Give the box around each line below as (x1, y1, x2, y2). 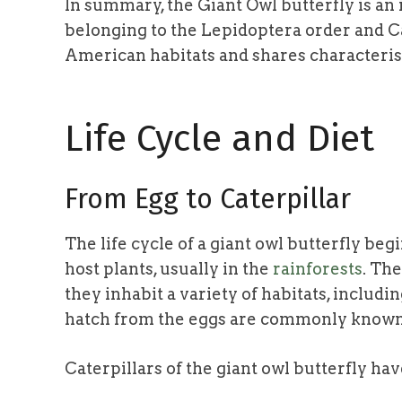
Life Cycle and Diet (65, 115, 374, 161)
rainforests (273, 259, 363, 279)
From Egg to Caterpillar (65, 181, 351, 215)
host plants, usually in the (65, 259, 273, 279)
